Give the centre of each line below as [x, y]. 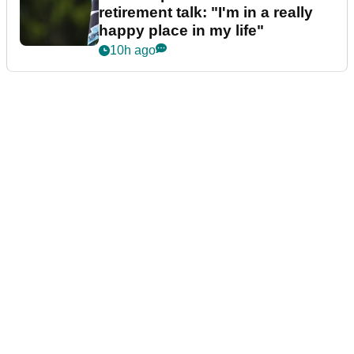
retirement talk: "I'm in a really [206, 13]
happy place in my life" [181, 31]
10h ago [133, 51]
